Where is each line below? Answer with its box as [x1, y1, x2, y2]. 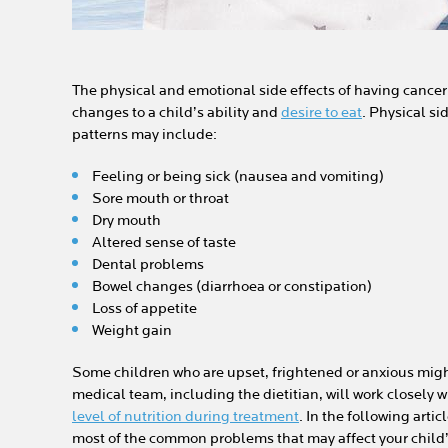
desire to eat [281, 103, 362, 122]
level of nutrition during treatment [72, 407, 299, 426]
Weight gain [92, 321, 172, 340]
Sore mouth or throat [92, 189, 229, 208]
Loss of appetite [92, 299, 197, 318]
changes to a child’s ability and [72, 103, 281, 122]
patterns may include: [72, 125, 217, 144]
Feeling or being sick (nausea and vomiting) [92, 167, 384, 186]
